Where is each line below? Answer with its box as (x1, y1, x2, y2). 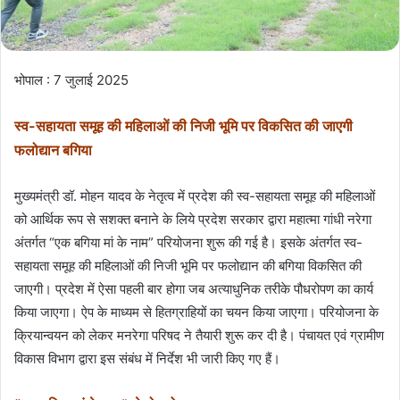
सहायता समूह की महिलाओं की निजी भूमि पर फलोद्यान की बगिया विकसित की (14, 257, 362, 275)
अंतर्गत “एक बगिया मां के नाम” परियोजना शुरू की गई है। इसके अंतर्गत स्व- (14, 234, 362, 252)
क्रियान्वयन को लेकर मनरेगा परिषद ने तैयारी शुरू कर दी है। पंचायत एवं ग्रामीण (14, 327, 384, 345)
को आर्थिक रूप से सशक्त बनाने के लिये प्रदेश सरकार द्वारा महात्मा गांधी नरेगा (14, 211, 371, 229)
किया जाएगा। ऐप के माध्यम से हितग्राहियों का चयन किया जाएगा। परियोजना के (14, 304, 379, 321)
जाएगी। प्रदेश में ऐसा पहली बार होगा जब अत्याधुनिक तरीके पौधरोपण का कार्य (14, 280, 373, 298)
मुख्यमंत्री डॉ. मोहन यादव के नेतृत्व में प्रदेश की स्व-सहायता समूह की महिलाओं (14, 187, 375, 205)
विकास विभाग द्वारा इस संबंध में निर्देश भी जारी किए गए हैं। (14, 350, 280, 368)
